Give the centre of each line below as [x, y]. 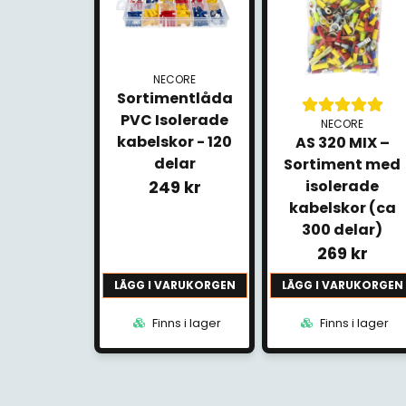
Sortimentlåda [174, 98]
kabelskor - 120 [175, 141]
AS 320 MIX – [342, 143]
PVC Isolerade [175, 120]
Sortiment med [343, 165]
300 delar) [343, 230]
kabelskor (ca [342, 208]
